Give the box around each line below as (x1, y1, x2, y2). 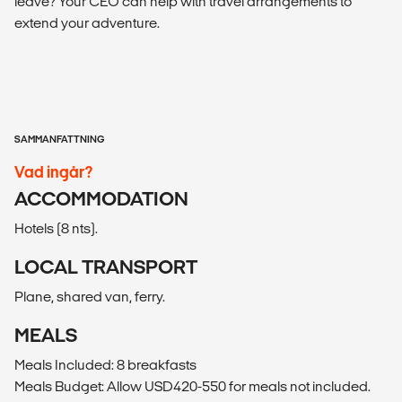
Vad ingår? (14, 163, 92, 181)
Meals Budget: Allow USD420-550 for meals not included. (14, 379, 371, 395)
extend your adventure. (14, 15, 160, 31)
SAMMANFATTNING (14, 134, 105, 145)
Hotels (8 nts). (14, 221, 98, 237)
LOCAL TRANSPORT (14, 257, 197, 278)
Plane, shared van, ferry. (14, 289, 165, 305)
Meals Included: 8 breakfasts (14, 357, 197, 373)
